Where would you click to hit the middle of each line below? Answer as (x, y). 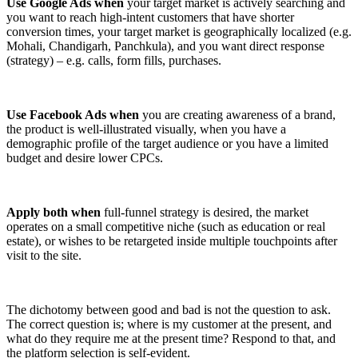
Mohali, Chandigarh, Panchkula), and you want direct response (165, 46)
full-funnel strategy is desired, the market (205, 213)
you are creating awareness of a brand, (237, 115)
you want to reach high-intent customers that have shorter (150, 18)
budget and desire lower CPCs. (85, 158)
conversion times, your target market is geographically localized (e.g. (179, 32)
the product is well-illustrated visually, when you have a (146, 129)
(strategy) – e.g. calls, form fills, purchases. (114, 61)
